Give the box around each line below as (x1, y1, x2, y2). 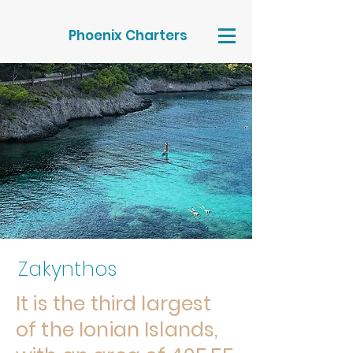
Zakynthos (18, 255, 117, 283)
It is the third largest (16, 290, 212, 318)
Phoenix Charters (69, 26, 188, 45)
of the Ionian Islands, (16, 316, 218, 344)
